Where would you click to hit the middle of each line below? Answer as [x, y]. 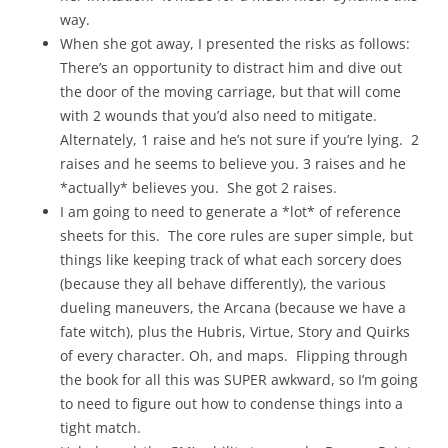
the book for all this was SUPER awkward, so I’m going [239, 379]
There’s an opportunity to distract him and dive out [231, 67]
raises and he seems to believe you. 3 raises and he [233, 163]
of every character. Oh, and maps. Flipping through [234, 355]
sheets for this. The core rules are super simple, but [236, 235]
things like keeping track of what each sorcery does [231, 259]
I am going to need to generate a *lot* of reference [230, 211]
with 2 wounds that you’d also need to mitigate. [218, 115]
